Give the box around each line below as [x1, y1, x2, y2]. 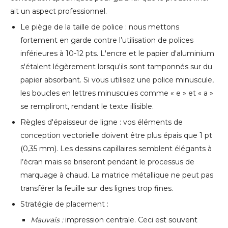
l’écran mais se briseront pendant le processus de [20, 157, 194, 167]
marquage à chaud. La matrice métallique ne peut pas [20, 170, 213, 180]
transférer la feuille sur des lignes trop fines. [20, 184, 173, 193]
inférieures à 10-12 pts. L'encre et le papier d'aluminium [20, 49, 214, 59]
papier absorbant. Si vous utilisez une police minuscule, [20, 75, 214, 85]
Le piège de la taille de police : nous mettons [20, 22, 179, 32]
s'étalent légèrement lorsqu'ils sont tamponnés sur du [20, 62, 212, 72]
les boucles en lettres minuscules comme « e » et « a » [20, 89, 213, 98]
